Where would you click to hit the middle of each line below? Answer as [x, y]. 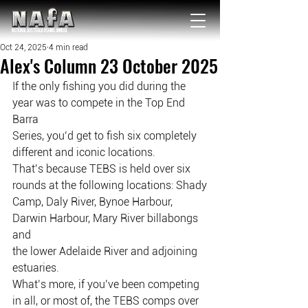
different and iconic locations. [84, 152]
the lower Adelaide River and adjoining [106, 251]
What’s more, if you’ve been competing [107, 284]
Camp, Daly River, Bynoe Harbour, [94, 202]
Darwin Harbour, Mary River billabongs [107, 218]
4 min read [68, 47]
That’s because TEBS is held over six [103, 169]
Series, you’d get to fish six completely [106, 136]
